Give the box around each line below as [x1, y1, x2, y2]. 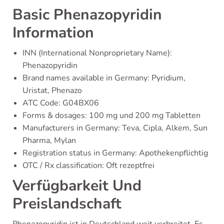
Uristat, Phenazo [22, 85, 82, 96]
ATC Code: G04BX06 [22, 97, 99, 108]
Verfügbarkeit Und [12, 175, 141, 196]
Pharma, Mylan [22, 135, 76, 146]
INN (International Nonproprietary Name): [22, 47, 172, 58]
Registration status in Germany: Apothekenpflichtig [22, 147, 208, 158]
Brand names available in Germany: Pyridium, [22, 72, 185, 83]
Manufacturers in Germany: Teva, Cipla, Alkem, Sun [22, 122, 207, 133]
